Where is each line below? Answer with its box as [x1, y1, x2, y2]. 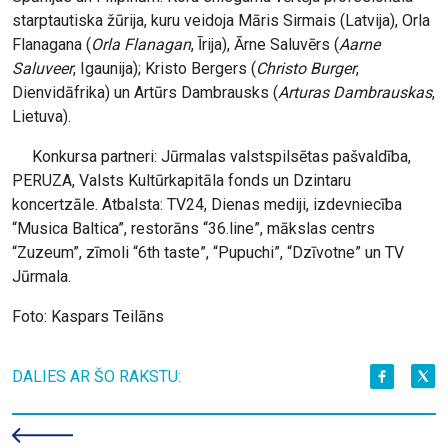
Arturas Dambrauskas [278, 82, 432, 102]
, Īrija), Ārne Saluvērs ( [191, 34, 339, 54]
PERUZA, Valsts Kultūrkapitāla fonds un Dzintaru [12, 170, 351, 190]
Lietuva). [12, 106, 71, 126]
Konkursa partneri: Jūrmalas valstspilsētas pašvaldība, [12, 146, 411, 166]
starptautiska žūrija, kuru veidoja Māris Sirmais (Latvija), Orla [12, 10, 430, 30]
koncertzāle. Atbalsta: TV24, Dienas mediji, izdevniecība [12, 194, 402, 214]
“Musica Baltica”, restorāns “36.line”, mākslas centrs [12, 218, 375, 238]
